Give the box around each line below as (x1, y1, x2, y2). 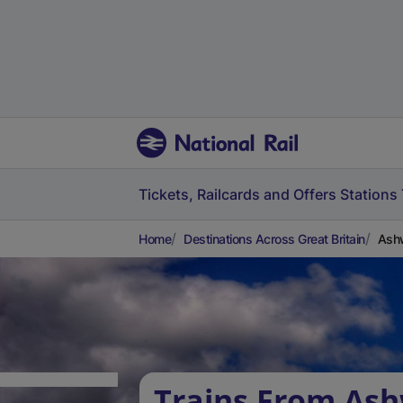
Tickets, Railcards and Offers (139, 185, 336, 203)
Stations (340, 185, 398, 203)
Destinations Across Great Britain (184, 231, 365, 246)
